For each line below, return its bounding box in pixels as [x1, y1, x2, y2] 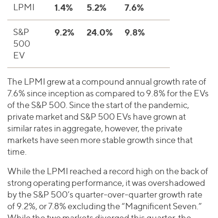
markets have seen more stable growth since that [7, 135, 193, 145]
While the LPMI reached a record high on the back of [7, 166, 208, 177]
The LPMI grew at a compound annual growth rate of [7, 76, 206, 87]
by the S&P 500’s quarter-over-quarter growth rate [7, 189, 202, 200]
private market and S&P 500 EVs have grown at [7, 111, 186, 122]
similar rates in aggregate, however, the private [7, 123, 182, 134]
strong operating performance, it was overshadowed [7, 178, 205, 188]
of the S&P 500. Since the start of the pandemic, [7, 100, 189, 110]
